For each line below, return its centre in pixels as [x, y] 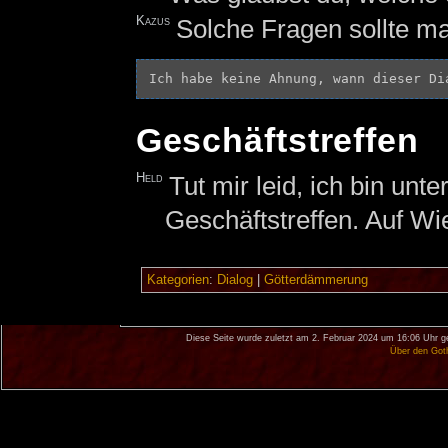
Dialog [234, 279]
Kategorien [177, 279]
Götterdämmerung [315, 279]
